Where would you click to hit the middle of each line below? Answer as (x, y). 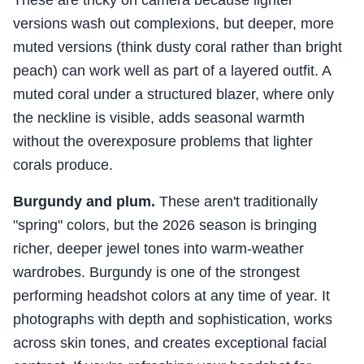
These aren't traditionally (236, 202)
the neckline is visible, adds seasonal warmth (159, 118)
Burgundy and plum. (84, 202)
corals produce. (63, 165)
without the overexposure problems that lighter (163, 142)
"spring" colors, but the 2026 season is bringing (165, 225)
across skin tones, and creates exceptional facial (170, 343)
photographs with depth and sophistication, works (173, 320)
